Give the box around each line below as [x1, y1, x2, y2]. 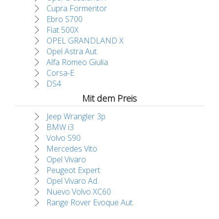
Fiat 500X [46, 24, 79, 36]
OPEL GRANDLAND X [46, 35, 124, 46]
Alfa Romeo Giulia [46, 57, 108, 68]
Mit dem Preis [82, 92, 137, 105]
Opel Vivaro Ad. [46, 175, 99, 187]
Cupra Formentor [46, 3, 107, 14]
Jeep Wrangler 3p [46, 111, 106, 122]
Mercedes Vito [46, 143, 97, 154]
